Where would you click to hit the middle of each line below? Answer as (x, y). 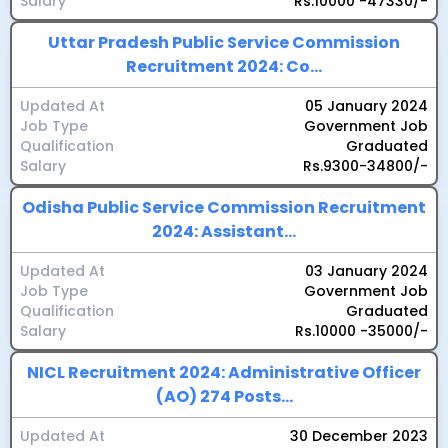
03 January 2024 (366, 271)
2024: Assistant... (224, 231)
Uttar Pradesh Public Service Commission (224, 42)
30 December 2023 (359, 436)
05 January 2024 (366, 106)
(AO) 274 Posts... (224, 396)
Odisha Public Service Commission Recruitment (224, 207)
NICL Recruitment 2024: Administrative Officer (224, 372)
